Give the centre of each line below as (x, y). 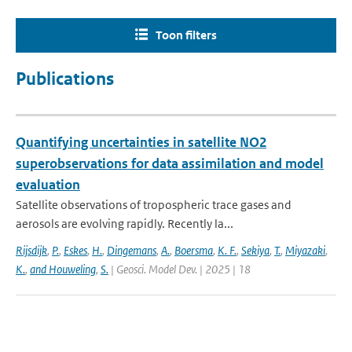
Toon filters (186, 35)
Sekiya (255, 250)
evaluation (48, 185)
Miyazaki (305, 250)
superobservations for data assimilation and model (170, 163)
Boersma (194, 250)
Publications (65, 79)
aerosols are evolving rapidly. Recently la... (125, 224)
